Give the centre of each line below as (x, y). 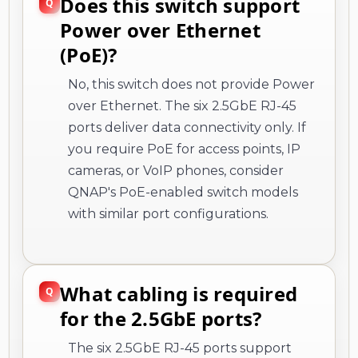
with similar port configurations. (168, 213)
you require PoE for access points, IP (184, 149)
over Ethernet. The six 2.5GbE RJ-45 (182, 105)
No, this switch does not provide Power (191, 84)
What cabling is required (179, 293)
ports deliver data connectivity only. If (187, 127)
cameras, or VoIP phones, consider (176, 170)
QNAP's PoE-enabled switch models (183, 192)
